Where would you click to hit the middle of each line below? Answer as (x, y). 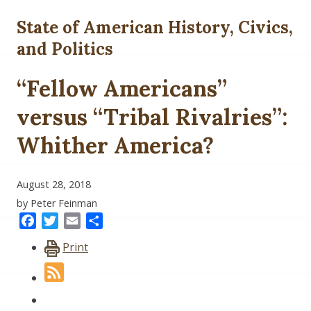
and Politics (65, 49)
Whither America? (115, 146)
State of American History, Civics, (155, 27)
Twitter (77, 220)
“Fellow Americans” (122, 89)
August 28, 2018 (54, 184)
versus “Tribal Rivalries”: (152, 117)
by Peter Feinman (57, 203)
